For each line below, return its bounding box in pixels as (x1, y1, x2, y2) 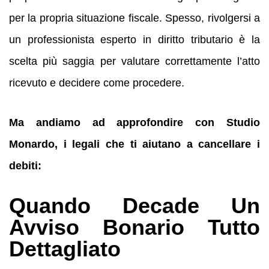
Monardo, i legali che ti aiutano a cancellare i (9, 138, 260, 151)
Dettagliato (9, 237, 121, 262)
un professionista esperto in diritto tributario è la (9, 33, 260, 46)
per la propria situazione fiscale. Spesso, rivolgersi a (9, 11, 260, 24)
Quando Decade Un (9, 193, 260, 219)
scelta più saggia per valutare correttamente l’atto (9, 55, 260, 67)
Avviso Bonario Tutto (9, 215, 260, 240)
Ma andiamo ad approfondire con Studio (9, 116, 260, 129)
